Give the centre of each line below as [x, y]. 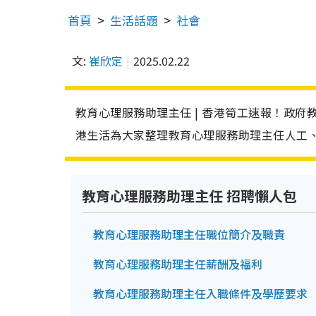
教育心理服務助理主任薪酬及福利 [178, 264]
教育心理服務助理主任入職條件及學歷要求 [200, 293]
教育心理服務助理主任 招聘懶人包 [189, 196]
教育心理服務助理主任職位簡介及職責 [189, 234]
